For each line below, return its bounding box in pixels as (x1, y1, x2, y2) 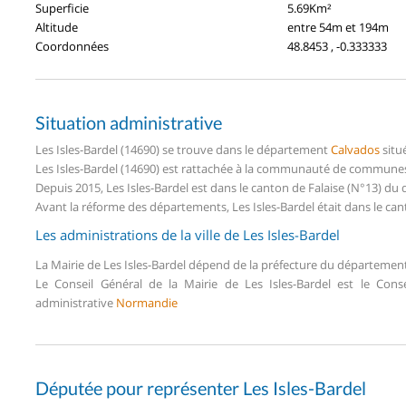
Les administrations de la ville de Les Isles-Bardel (35, 225, 340, 244)
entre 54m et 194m (287, 18, 389, 35)
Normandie (116, 294, 178, 311)
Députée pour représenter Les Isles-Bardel (35, 376, 366, 399)
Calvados (331, 140, 380, 158)
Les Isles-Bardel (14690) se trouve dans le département (35, 140, 331, 158)
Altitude (35, 18, 78, 35)
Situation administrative (35, 111, 222, 133)
